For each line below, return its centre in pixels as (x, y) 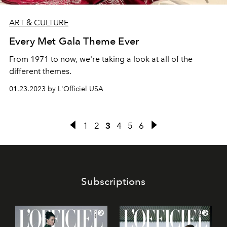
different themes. (40, 71)
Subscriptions (113, 182)
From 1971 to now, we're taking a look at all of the (101, 59)
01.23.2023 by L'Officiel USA (56, 89)
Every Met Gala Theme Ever (74, 41)
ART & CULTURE (39, 23)
